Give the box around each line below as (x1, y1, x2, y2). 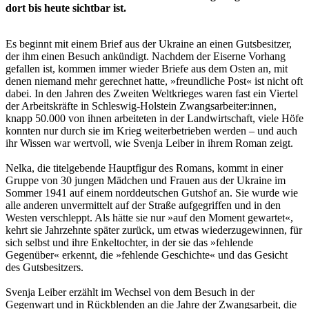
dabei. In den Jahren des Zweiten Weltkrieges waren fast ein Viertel (6, 88, 298, 100)
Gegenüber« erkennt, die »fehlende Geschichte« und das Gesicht (6, 249, 288, 261)
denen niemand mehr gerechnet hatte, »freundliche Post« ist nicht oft (6, 75, 303, 88)
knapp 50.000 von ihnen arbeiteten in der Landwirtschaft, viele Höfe (6, 112, 303, 125)
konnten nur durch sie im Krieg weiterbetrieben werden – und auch (6, 125, 297, 137)
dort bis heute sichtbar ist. (6, 2, 126, 14)
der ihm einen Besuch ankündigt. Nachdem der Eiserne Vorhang (6, 50, 286, 63)
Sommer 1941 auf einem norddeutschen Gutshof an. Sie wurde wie (6, 187, 298, 199)
